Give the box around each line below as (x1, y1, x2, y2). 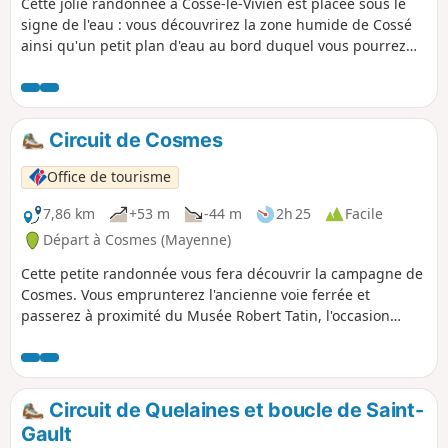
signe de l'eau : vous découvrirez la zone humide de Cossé (21, 14, 412, 34)
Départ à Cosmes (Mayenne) (43, 230, 231, 250)
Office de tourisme (47, 167, 172, 187)
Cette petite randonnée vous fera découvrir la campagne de (21, 263, 423, 283)
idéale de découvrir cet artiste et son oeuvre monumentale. (21, 326, 419, 346)
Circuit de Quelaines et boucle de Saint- (44, 397, 424, 422)
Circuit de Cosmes (44, 127, 223, 152)
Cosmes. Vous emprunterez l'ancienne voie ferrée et (21, 284, 370, 304)
